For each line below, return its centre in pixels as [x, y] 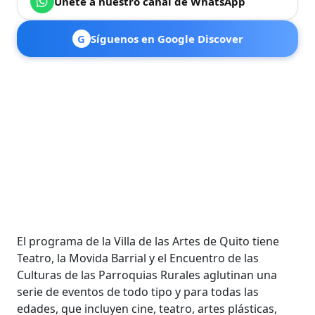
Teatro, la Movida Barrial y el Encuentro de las [138, 258]
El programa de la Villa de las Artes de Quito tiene [148, 241]
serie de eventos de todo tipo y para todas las [138, 291]
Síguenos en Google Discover [167, 38]
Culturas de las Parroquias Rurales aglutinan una [147, 275]
